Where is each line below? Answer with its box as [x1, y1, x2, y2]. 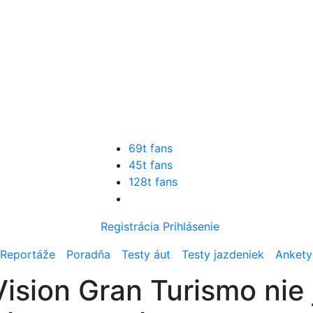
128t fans [129, 175, 177, 189]
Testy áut [122, 247, 170, 261]
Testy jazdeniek [182, 247, 264, 261]
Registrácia [101, 219, 159, 233]
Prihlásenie [163, 219, 219, 233]
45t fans [129, 158, 173, 172]
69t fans [129, 141, 173, 155]
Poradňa [66, 247, 110, 261]
